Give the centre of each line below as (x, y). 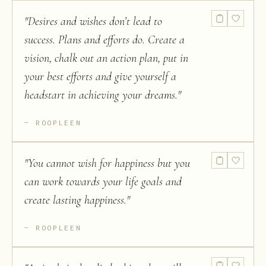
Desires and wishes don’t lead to (95, 21)
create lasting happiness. (75, 200)
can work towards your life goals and (103, 182)
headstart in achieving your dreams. (101, 95)
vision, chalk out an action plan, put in (106, 58)
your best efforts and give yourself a (100, 77)
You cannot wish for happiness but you (109, 163)
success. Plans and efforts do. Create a (104, 40)
